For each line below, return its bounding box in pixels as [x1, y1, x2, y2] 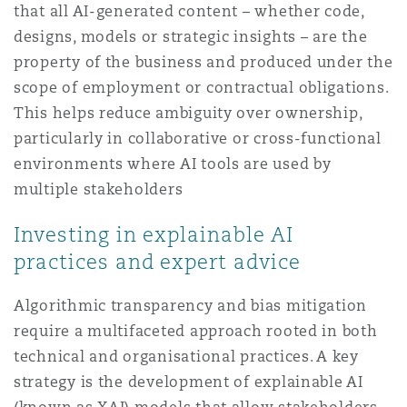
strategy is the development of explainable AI [14, 372, 363, 392]
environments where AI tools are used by [14, 154, 332, 174]
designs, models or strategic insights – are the [14, 27, 368, 46]
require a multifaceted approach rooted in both [14, 322, 378, 341]
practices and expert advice [14, 249, 301, 274]
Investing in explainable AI [14, 222, 293, 247]
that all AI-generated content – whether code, [14, 2, 364, 21]
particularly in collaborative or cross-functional [14, 129, 382, 148]
